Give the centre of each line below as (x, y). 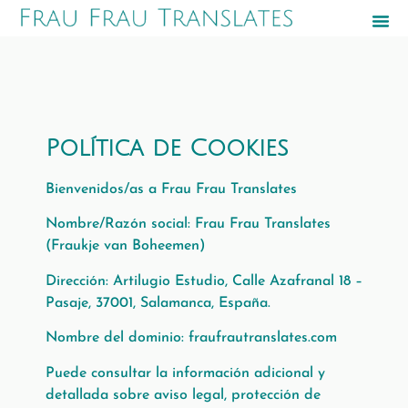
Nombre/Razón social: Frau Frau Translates (188, 224)
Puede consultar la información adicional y (185, 373)
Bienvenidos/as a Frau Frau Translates (171, 189)
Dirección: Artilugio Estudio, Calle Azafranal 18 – (204, 281)
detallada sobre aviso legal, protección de (183, 395)
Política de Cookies (167, 148)
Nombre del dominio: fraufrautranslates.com (191, 338)
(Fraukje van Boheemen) (126, 246)
